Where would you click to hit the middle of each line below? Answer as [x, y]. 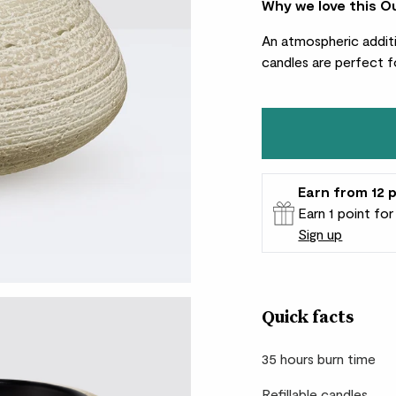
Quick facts [308, 318]
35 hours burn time [319, 358]
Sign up [320, 234]
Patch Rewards [316, 236]
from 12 [359, 191]
